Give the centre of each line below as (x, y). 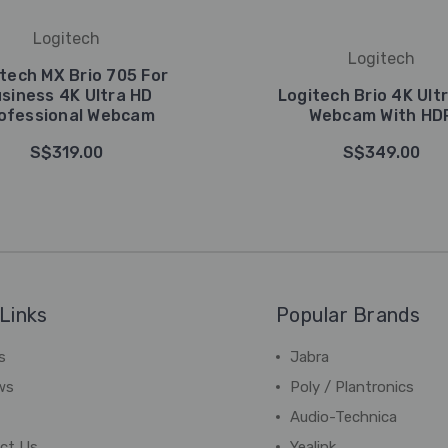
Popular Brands (348, 315)
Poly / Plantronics (352, 387)
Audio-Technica (344, 417)
